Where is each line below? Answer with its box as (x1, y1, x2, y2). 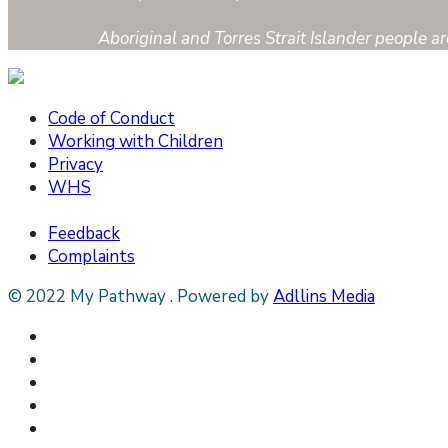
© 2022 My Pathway (8, 285, 170, 308)
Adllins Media (273, 285, 375, 308)
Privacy (48, 153, 103, 176)
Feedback (48, 222, 120, 245)
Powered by (173, 285, 273, 308)
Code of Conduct (48, 107, 175, 130)
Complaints (48, 245, 135, 268)
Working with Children (48, 130, 223, 153)
